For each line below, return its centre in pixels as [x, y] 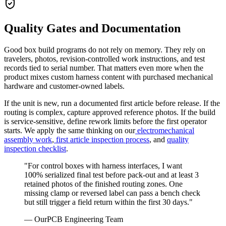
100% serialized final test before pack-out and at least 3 [111, 175]
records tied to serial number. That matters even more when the [104, 68]
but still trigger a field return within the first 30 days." [108, 202]
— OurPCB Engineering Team [74, 219]
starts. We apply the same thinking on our [70, 130]
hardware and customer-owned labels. [64, 86]
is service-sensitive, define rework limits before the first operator [105, 121]
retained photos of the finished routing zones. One [103, 184]
